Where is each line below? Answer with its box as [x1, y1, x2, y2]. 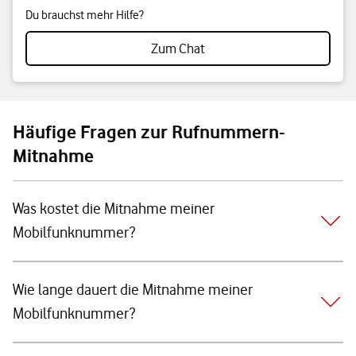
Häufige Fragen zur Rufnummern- [13, 121, 285, 143]
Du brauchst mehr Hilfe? [25, 8, 144, 22]
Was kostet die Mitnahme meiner [13, 199, 215, 218]
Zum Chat [151, 41, 205, 56]
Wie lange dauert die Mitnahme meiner [13, 281, 253, 299]
